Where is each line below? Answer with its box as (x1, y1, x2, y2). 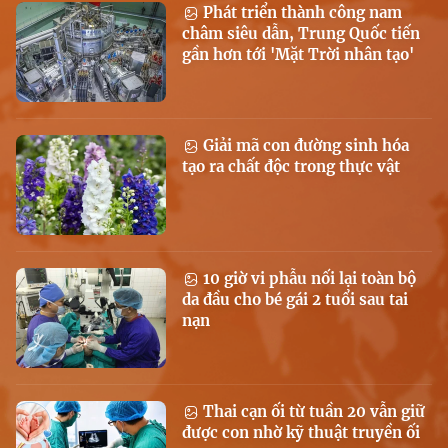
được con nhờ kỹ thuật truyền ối (182, 422, 420, 442)
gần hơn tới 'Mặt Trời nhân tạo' (182, 44, 414, 64)
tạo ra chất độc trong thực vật (182, 156, 400, 176)
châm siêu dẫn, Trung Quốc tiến (182, 23, 420, 43)
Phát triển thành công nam (199, 2, 402, 22)
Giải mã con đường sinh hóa (199, 135, 409, 155)
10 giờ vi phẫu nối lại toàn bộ (199, 268, 416, 288)
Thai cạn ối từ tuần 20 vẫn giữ (199, 401, 425, 421)
